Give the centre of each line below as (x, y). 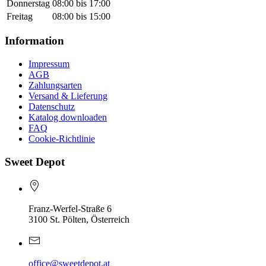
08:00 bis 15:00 (81, 16)
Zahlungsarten (55, 85)
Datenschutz (52, 107)
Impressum (49, 64)
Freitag (20, 16)
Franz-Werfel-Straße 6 (70, 208)
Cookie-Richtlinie (62, 139)
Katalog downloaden (68, 118)
